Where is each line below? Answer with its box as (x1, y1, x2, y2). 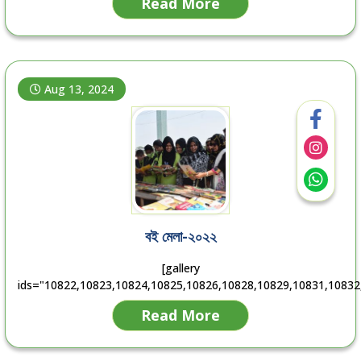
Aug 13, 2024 (44, 81, 114, 98)
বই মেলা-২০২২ (144, 226, 217, 247)
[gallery (161, 260, 200, 276)
